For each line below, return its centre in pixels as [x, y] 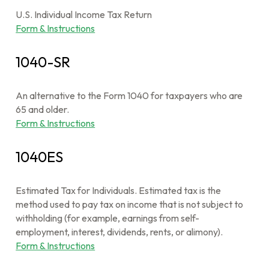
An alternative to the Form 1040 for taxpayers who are [129, 95]
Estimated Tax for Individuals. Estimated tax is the [119, 190]
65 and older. [43, 109]
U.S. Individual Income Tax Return [84, 14]
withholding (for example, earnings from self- [108, 218]
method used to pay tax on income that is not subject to [130, 204]
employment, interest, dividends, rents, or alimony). [119, 232]
